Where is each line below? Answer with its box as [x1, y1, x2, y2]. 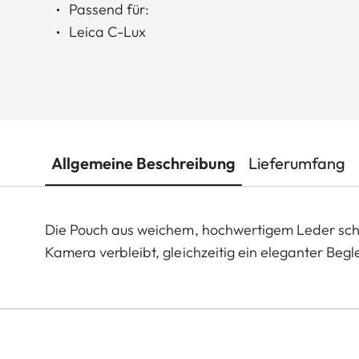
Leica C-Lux [69, 22, 146, 42]
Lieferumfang [248, 153, 345, 174]
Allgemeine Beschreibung [51, 153, 236, 174]
